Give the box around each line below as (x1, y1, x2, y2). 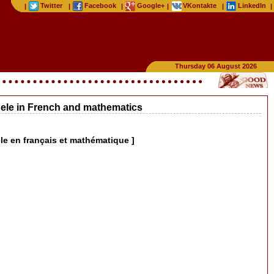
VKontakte (183, 2, 217, 9)
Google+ (137, 2, 165, 9)
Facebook (84, 2, 116, 9)
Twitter (40, 2, 62, 9)
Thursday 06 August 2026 (174, 62, 257, 70)
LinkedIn (238, 2, 266, 9)
